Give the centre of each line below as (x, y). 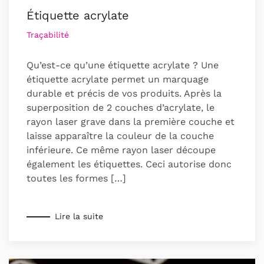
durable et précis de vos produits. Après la (124, 93)
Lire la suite (79, 217)
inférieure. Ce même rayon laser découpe (121, 150)
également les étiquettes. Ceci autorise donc (129, 164)
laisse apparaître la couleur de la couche (120, 136)
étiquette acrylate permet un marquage (118, 79)
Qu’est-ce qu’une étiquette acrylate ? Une (123, 65)
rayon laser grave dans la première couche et (131, 121)
